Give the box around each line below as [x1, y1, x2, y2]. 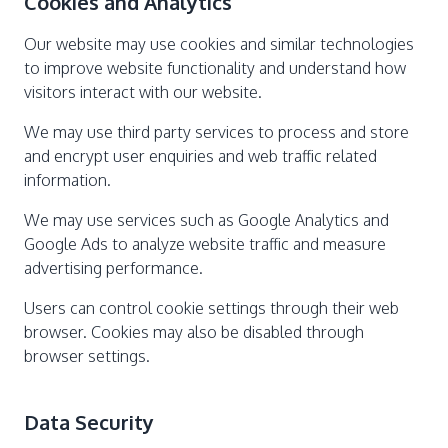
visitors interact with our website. [24, 82, 262, 102]
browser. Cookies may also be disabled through [24, 322, 364, 342]
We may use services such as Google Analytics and [24, 210, 389, 230]
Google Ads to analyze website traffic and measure [24, 234, 386, 254]
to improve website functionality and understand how [24, 58, 406, 78]
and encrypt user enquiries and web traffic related [24, 146, 377, 166]
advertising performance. [24, 258, 203, 278]
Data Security [24, 409, 154, 435]
